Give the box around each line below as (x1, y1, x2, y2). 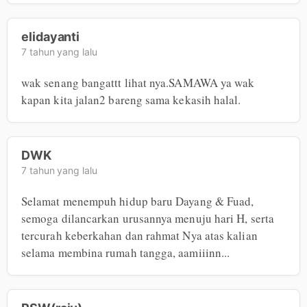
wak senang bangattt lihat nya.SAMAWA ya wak (21, 75, 255, 91)
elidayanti (21, 29, 80, 45)
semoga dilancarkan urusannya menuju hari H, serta (21, 210, 274, 227)
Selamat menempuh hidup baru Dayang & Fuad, (21, 193, 254, 210)
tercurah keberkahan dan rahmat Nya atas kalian (21, 228, 258, 244)
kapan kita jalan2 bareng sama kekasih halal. (21, 92, 241, 108)
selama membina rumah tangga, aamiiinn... (21, 245, 230, 261)
